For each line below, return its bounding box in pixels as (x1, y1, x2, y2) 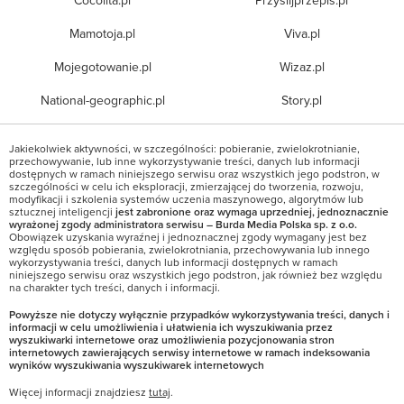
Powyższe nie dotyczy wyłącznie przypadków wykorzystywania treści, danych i (9, 307, 390, 323)
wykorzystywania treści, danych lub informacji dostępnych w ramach (9, 254, 338, 271)
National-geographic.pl (40, 91, 165, 110)
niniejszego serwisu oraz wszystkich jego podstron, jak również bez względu (9, 267, 382, 283)
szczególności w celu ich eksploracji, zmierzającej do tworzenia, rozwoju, (9, 179, 363, 195)
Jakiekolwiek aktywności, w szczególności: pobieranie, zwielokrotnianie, (9, 141, 360, 157)
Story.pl (281, 91, 322, 110)
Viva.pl (283, 24, 320, 43)
